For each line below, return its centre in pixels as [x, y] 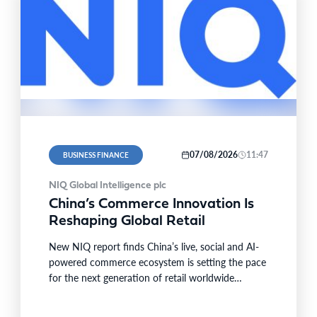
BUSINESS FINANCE [96, 155]
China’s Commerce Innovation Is [152, 204]
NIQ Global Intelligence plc [108, 186]
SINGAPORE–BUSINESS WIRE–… [124, 293]
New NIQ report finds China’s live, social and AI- [154, 246]
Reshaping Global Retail [127, 221]
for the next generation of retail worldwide [142, 277]
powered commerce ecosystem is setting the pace [158, 262]
